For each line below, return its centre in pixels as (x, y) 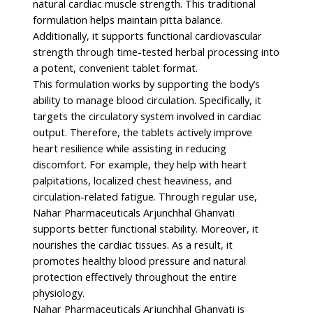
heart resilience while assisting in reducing (130, 148)
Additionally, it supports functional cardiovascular (148, 36)
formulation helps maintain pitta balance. (128, 20)
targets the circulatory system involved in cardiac (147, 116)
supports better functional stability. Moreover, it (146, 229)
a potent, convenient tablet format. (116, 68)
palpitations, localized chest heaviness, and (133, 181)
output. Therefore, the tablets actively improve (143, 132)
